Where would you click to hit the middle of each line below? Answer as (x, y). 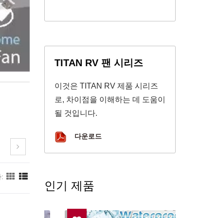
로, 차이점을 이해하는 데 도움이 (110, 100)
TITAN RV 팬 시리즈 (99, 63)
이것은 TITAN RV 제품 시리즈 (106, 86)
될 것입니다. (76, 113)
